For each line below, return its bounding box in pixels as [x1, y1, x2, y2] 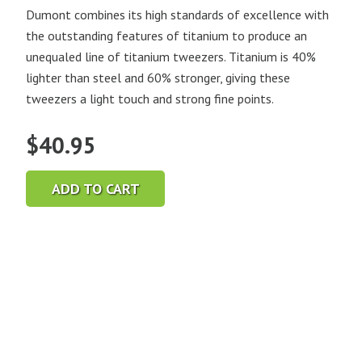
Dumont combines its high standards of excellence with [26, 6, 329, 23]
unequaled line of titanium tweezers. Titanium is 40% [26, 48, 316, 65]
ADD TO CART [51, 179, 140, 198]
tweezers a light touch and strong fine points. [26, 90, 274, 107]
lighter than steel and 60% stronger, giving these [26, 69, 290, 86]
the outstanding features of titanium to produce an [26, 27, 307, 44]
